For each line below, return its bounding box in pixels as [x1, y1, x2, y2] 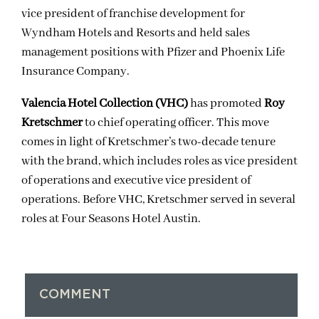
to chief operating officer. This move [83, 115, 269, 130]
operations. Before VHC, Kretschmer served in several [21, 192, 296, 207]
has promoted [188, 95, 264, 111]
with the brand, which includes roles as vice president [21, 153, 298, 169]
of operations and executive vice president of [21, 172, 251, 188]
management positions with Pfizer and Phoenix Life [21, 44, 285, 60]
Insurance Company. [21, 63, 130, 79]
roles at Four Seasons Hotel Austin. [21, 211, 201, 226]
